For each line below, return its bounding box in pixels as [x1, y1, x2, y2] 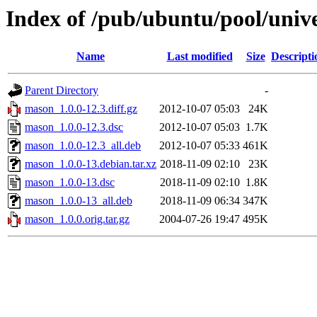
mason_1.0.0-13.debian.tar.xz [25, 158, 156, 171]
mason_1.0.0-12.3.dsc [25, 121, 123, 134]
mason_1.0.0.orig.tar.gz [25, 213, 129, 226]
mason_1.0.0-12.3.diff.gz [25, 103, 137, 115]
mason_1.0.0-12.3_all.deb [25, 139, 141, 152]
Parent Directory [25, 84, 98, 97]
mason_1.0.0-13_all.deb [25, 195, 132, 207]
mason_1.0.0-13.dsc [25, 176, 115, 189]
